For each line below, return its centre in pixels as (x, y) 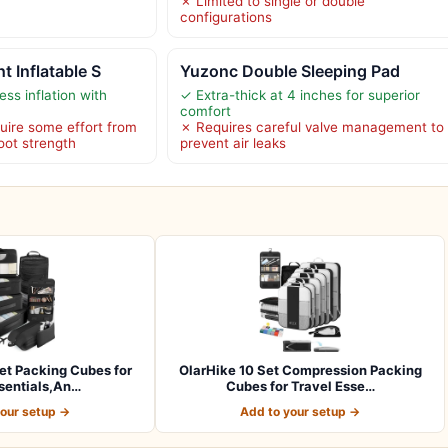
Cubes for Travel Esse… (300, 386)
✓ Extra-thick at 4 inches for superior (299, 95)
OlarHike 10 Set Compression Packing (300, 370)
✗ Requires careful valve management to (311, 127)
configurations (225, 17)
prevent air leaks (232, 143)
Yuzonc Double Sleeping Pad (289, 71)
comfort (205, 111)
